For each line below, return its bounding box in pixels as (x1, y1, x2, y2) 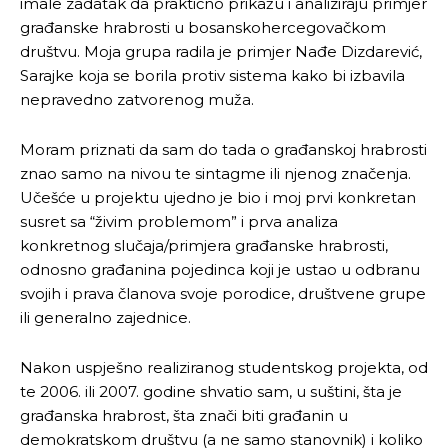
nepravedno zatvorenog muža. (20, 89, 254, 109)
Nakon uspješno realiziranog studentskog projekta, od (20, 357, 428, 377)
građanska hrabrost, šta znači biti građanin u (20, 405, 348, 425)
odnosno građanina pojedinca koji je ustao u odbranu (20, 259, 420, 279)
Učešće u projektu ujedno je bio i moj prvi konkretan (20, 187, 416, 207)
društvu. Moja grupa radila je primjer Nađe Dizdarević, (20, 41, 422, 61)
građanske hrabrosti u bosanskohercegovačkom (20, 17, 386, 37)
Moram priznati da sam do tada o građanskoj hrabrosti (20, 139, 427, 159)
